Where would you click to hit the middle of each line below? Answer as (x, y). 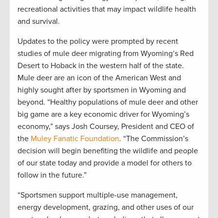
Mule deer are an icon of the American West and (99, 78)
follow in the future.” (52, 175)
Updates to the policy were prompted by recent (98, 42)
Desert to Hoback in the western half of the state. (101, 66)
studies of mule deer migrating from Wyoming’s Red (106, 54)
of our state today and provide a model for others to (105, 163)
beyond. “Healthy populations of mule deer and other (108, 102)
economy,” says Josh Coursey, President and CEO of (106, 127)
